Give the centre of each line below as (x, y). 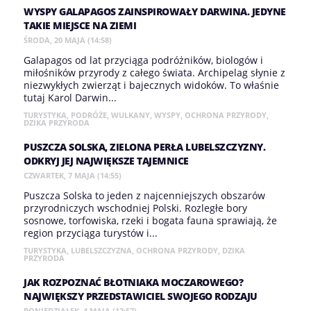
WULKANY (131, 115)
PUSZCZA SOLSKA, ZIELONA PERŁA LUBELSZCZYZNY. (144, 147)
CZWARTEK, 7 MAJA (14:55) (73, 175)
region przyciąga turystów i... (91, 233)
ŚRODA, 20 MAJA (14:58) (68, 40)
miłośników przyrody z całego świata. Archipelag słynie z (154, 73)
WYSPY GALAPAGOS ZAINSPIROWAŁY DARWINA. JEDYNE (155, 11)
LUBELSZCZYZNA (101, 250)
